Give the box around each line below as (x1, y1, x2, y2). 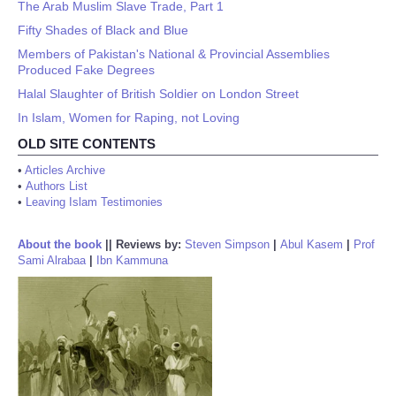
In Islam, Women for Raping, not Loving (18, 110, 240, 125)
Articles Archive (25, 164, 105, 177)
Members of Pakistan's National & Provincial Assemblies (18, 47, 330, 61)
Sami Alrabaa (18, 254, 86, 267)
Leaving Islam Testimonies (26, 195, 163, 209)
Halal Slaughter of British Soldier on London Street (18, 87, 299, 101)
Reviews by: (116, 238, 185, 251)
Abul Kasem (280, 238, 343, 251)
